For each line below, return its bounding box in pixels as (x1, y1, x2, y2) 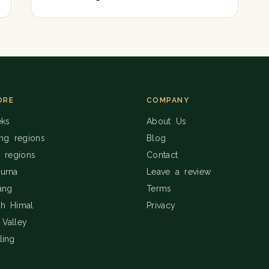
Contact (147, 150, 178, 160)
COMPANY (147, 95, 190, 104)
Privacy (147, 200, 176, 210)
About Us (147, 116, 187, 126)
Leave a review (147, 166, 211, 177)
